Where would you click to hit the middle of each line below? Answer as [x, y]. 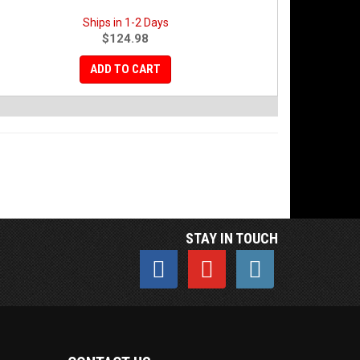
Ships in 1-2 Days [125, 22]
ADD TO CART [125, 69]
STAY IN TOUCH [232, 238]
